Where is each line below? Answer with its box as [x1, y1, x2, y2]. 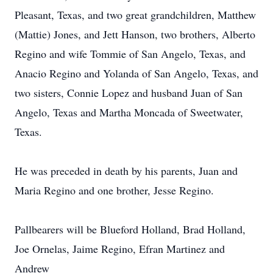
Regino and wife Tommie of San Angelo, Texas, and [15, 46, 246, 61]
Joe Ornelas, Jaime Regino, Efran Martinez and [15, 241, 225, 256]
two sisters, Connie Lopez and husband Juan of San [15, 85, 243, 100]
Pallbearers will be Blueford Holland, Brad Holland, [15, 222, 246, 236]
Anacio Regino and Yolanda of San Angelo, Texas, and [15, 66, 258, 80]
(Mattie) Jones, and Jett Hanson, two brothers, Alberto [15, 27, 255, 41]
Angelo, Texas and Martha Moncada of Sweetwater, [15, 105, 243, 119]
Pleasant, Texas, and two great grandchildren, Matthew [15, 7, 256, 22]
